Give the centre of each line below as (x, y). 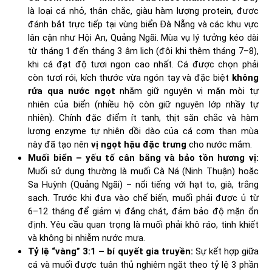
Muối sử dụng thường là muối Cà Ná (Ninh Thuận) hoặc (143, 171)
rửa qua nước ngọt (72, 91)
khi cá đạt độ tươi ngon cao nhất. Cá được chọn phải (143, 64)
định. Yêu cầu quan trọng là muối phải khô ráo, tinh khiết (143, 224)
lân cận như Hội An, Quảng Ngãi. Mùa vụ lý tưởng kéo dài (143, 37)
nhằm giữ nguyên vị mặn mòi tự (187, 91)
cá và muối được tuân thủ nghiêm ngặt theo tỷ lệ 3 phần (143, 264)
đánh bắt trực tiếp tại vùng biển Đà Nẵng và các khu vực (143, 24)
